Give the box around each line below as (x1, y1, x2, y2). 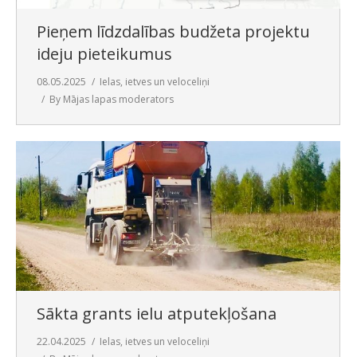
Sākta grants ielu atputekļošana (37, 302, 277, 324)
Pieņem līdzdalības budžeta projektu (37, 21, 310, 43)
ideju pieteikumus (37, 43, 172, 65)
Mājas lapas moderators (63, 92, 174, 107)
